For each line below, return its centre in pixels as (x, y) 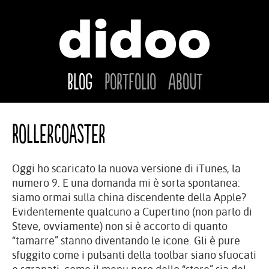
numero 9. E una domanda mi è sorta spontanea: (126, 183)
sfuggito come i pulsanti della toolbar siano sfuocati (134, 255)
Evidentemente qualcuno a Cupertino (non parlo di (132, 212)
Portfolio (130, 83)
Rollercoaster (59, 135)
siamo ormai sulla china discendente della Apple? (129, 197)
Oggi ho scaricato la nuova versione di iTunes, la (126, 168)
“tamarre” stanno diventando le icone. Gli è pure (126, 240)
